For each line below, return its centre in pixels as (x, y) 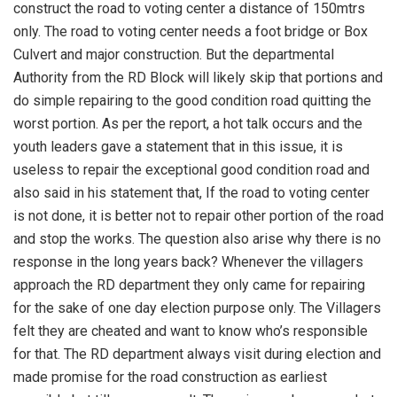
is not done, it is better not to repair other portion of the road (198, 216)
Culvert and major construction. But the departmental (174, 55)
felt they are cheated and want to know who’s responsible (191, 331)
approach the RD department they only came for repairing (189, 285)
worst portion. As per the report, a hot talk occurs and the (188, 124)
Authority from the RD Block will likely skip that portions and (198, 78)
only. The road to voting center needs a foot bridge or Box (191, 32)
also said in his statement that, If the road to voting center (191, 193)
